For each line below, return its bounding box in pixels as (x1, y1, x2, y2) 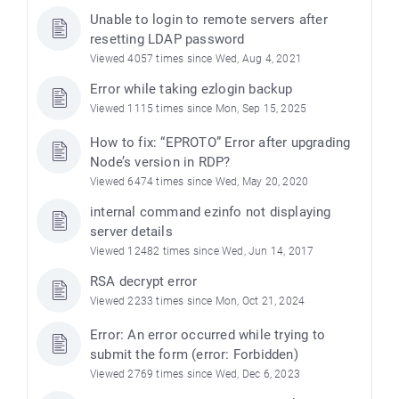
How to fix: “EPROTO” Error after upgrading (90, 134, 351, 151)
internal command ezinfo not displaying (90, 204, 331, 221)
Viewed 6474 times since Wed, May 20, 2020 (90, 175, 309, 189)
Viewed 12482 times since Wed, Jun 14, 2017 (90, 245, 314, 258)
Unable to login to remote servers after (90, 12, 328, 28)
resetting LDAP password (90, 31, 245, 48)
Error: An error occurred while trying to (90, 327, 325, 344)
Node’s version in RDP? (90, 154, 231, 171)
